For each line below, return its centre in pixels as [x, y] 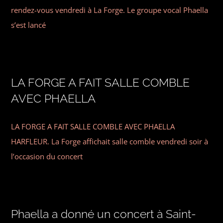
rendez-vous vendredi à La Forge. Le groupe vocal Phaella [110, 10]
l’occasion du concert [47, 156]
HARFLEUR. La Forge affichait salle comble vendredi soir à [110, 141]
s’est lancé [29, 25]
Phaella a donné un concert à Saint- [104, 214]
